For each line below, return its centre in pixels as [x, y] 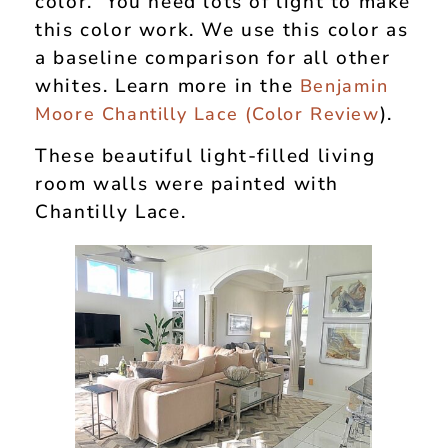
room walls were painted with [187, 184]
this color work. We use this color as [222, 29]
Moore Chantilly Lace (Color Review [207, 113]
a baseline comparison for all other [213, 57]
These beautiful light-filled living [205, 156]
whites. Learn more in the [167, 85]
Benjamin [344, 85]
